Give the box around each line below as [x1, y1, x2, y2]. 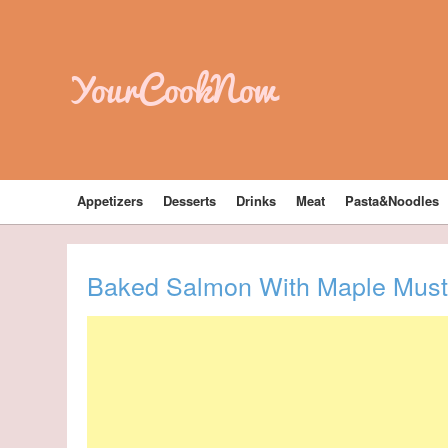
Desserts [163, 191, 217, 210]
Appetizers [77, 191, 144, 210]
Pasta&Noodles [345, 191, 440, 210]
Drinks [236, 191, 277, 210]
